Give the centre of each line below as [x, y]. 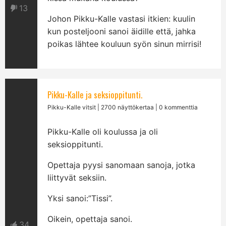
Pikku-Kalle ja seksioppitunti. [95, 95]
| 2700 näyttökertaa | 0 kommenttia [147, 107]
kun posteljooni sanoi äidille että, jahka [122, 31]
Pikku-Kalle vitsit [72, 107]
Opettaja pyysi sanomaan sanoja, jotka [122, 165]
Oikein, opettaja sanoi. [90, 219]
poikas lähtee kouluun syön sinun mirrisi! [125, 44]
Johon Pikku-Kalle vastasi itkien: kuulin [122, 19]
